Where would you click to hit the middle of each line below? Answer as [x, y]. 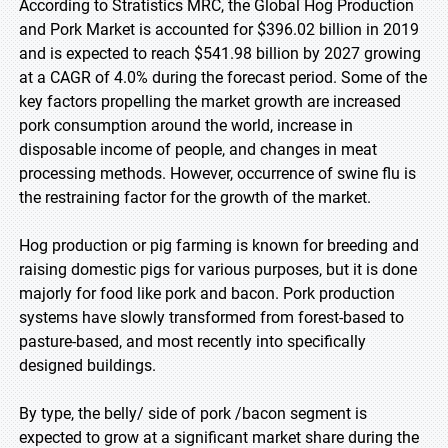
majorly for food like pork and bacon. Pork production [207, 293]
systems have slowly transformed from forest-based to [211, 317]
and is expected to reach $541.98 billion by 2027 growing [220, 53]
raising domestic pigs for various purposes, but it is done [218, 269]
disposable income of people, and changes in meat [198, 149]
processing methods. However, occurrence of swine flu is [217, 173]
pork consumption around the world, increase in [186, 125]
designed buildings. [87, 365]
